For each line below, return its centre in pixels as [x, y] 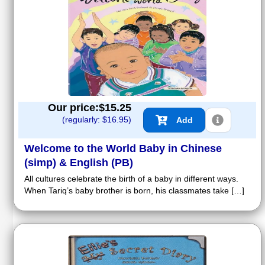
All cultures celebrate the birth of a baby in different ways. [131, 178]
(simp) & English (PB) [79, 162]
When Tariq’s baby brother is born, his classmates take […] [134, 190]
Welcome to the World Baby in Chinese [123, 148]
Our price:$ [76, 107]
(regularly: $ [85, 119]
